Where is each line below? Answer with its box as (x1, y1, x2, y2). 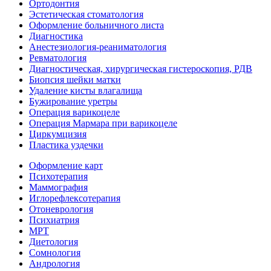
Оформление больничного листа (29, 20, 164, 31)
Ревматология (29, 53, 87, 64)
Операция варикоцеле (29, 107, 120, 118)
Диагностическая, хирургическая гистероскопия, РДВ (29, 64, 252, 74)
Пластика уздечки (29, 140, 103, 151)
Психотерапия (29, 171, 88, 182)
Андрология (29, 258, 80, 269)
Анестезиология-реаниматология (29, 42, 166, 53)
